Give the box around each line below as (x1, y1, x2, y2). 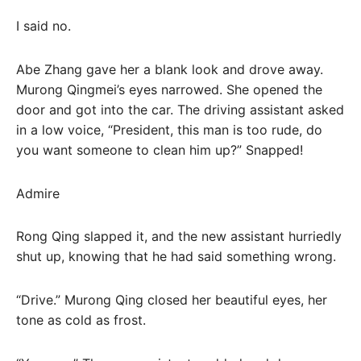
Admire (16, 185, 60, 201)
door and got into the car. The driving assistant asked (16, 101, 344, 118)
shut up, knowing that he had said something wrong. (16, 248, 336, 265)
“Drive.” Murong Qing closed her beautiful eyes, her (16, 292, 327, 309)
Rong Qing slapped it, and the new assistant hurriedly (16, 228, 342, 245)
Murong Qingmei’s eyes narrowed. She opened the (16, 81, 322, 98)
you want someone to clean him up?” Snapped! (16, 141, 303, 158)
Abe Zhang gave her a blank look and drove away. (16, 60, 323, 77)
